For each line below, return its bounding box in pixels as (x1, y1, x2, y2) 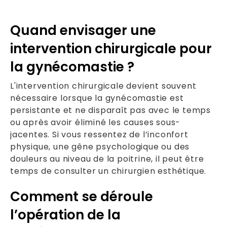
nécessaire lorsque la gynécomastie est (10, 92, 184, 104)
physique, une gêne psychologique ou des (10, 140, 190, 153)
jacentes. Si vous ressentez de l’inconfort (10, 128, 188, 140)
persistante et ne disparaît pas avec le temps (10, 104, 211, 116)
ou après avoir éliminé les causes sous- (10, 116, 181, 128)
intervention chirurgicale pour (10, 39, 212, 58)
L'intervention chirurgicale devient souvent (10, 80, 197, 92)
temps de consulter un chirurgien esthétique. (10, 165, 207, 177)
